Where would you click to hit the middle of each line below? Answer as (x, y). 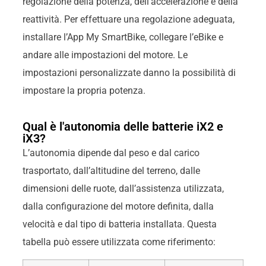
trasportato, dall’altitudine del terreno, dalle (111, 170)
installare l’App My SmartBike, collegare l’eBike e (123, 37)
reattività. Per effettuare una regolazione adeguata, (128, 20)
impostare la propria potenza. (84, 91)
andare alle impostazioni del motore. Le (105, 55)
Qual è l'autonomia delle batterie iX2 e (123, 126)
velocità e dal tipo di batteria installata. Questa (119, 224)
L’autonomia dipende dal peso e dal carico (111, 153)
